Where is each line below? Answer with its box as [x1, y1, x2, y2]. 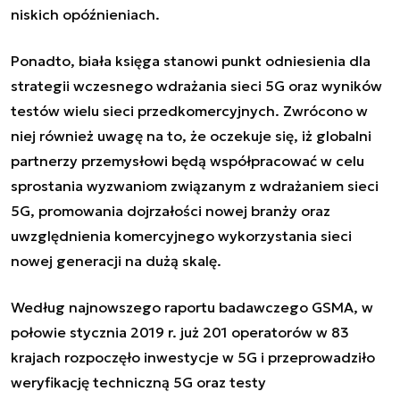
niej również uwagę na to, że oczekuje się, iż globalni [11, 126, 371, 145]
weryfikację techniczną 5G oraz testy [11, 372, 266, 391]
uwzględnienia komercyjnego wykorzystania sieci [11, 226, 352, 245]
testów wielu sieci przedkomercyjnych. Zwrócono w [11, 101, 368, 120]
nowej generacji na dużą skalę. [11, 251, 221, 270]
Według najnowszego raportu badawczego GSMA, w [11, 297, 373, 316]
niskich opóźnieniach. [11, 4, 160, 23]
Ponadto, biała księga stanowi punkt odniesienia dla [11, 51, 371, 70]
